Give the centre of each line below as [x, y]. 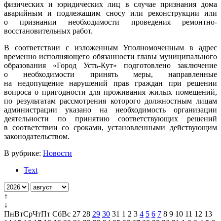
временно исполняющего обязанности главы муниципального [110, 56]
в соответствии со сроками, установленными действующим [110, 127]
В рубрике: [23, 153]
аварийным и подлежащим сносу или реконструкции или [110, 13]
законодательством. [37, 136]
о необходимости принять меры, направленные [110, 74]
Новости [57, 153]
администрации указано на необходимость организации [110, 110]
